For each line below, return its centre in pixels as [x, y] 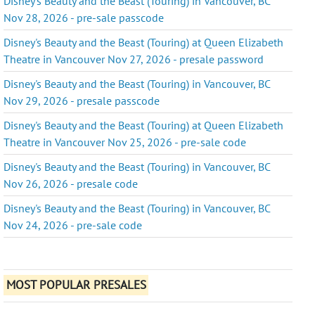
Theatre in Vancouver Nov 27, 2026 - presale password [134, 59]
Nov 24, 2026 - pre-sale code [73, 225]
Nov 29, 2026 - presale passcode [82, 100]
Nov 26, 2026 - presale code [71, 183]
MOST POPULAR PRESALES [76, 285]
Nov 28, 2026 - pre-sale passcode [84, 17]
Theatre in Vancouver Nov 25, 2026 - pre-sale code [125, 142]
